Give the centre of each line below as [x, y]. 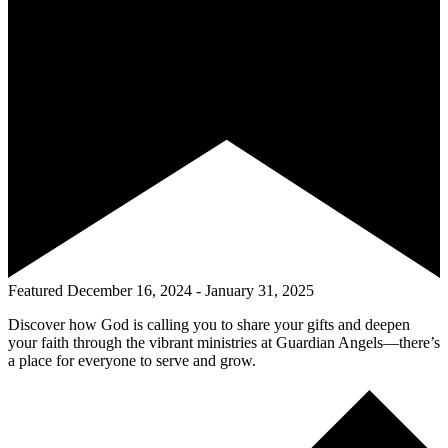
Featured [35, 291]
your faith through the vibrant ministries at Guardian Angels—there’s [224, 343]
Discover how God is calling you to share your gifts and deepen [209, 325]
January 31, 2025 [259, 291]
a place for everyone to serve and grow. [132, 361]
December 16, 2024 [129, 291]
